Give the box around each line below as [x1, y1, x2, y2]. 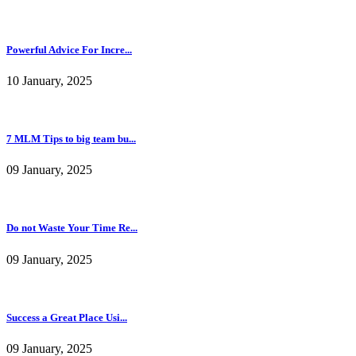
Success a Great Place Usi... [6, 311, 127, 323]
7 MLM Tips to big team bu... [6, 133, 136, 145]
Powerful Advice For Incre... [6, 43, 132, 56]
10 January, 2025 [6, 73, 92, 87]
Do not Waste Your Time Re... [6, 222, 137, 234]
